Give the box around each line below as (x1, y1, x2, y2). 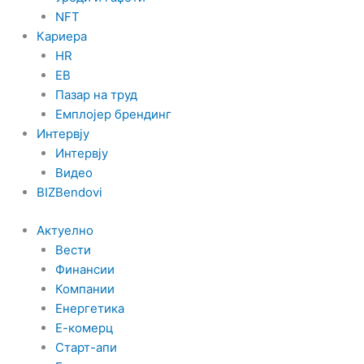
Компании (54, 280, 115, 297)
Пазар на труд (54, 87, 137, 102)
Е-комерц (54, 319, 114, 336)
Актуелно (37, 222, 93, 238)
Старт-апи (54, 339, 117, 355)
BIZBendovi (37, 184, 102, 200)
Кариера (37, 28, 87, 44)
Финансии (54, 261, 115, 277)
